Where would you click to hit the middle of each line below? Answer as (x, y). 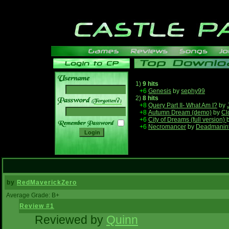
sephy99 (193, 91)
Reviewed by (69, 220)
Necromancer (167, 127)
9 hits (151, 84)
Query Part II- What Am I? (183, 105)
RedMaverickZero (47, 182)
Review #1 (37, 206)
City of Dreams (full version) (187, 120)
